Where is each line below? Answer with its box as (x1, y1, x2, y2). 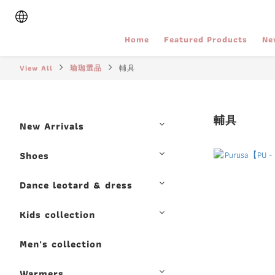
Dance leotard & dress (20, 177, 133, 193)
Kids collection (20, 207, 95, 222)
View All (20, 62, 53, 74)
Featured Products (164, 33, 247, 46)
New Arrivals (20, 118, 84, 134)
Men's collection (20, 236, 102, 252)
